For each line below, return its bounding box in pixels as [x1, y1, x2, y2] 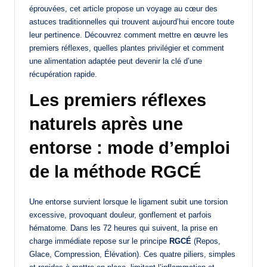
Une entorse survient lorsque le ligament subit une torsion [29, 197, 228, 206]
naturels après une [29, 114, 183, 133]
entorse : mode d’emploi [29, 138, 230, 157]
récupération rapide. [29, 69, 97, 79]
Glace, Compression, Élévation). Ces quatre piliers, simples [29, 249, 235, 259]
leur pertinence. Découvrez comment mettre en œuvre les [29, 30, 228, 39]
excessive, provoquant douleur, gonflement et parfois [29, 210, 212, 219]
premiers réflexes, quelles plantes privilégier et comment [29, 43, 224, 52]
